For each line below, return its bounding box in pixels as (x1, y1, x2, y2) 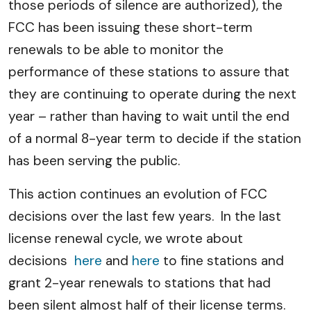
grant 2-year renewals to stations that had (8, 274, 271, 292)
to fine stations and (160, 251, 284, 269)
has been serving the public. (8, 151, 180, 169)
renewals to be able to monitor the (8, 40, 224, 58)
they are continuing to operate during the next (8, 85, 296, 103)
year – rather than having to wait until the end (8, 107, 289, 125)
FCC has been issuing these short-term (8, 18, 253, 36)
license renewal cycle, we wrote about (8, 229, 243, 247)
